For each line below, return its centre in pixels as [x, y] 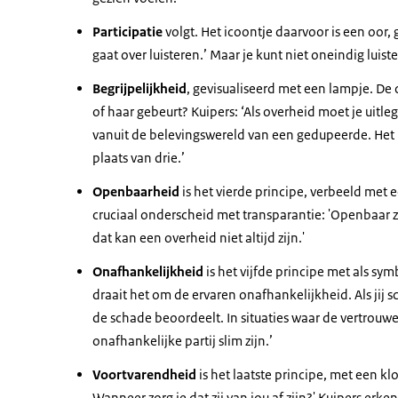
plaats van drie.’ [139, 158]
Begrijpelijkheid [139, 88]
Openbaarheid [136, 191]
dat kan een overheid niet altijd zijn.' [199, 238]
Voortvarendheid [144, 374]
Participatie [127, 32]
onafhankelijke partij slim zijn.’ [183, 341]
